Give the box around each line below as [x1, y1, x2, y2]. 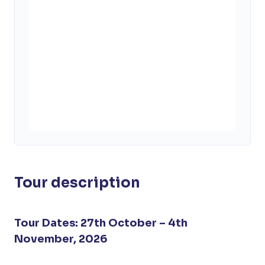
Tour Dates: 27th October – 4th [14, 216, 188, 230]
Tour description [14, 173, 140, 192]
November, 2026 [14, 232, 108, 245]
